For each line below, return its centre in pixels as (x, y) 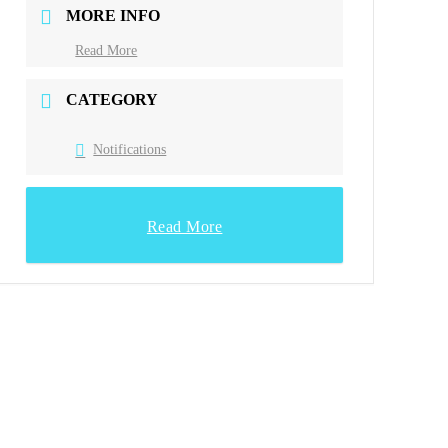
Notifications (130, 150)
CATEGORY (112, 99)
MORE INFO (113, 15)
